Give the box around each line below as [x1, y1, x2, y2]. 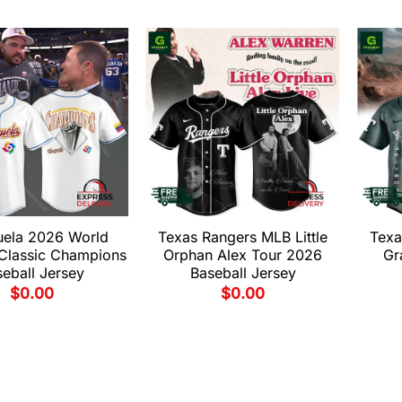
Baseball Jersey [189, 263, 296, 282]
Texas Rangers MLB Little [158, 227, 328, 246]
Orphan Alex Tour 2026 [163, 245, 323, 264]
